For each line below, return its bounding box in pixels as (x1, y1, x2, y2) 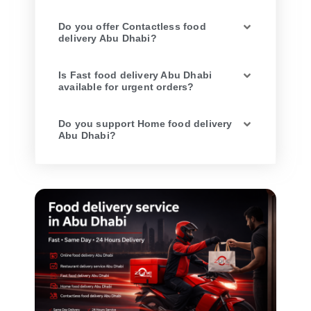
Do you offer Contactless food (58, 20, 206, 32)
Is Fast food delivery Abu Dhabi (58, 69, 212, 81)
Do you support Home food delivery (58, 117, 233, 129)
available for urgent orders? (58, 81, 194, 92)
